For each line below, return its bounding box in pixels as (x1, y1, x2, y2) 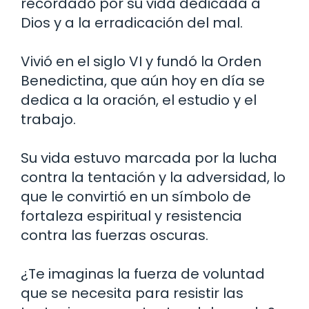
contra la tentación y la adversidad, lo (21, 167, 286, 187)
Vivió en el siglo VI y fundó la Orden (21, 51, 261, 71)
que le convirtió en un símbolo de (21, 186, 251, 206)
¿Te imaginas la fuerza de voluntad (21, 263, 265, 283)
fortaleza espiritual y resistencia (21, 206, 242, 226)
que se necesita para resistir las (21, 283, 243, 303)
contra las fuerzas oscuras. (21, 225, 208, 245)
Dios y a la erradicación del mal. (21, 12, 243, 32)
